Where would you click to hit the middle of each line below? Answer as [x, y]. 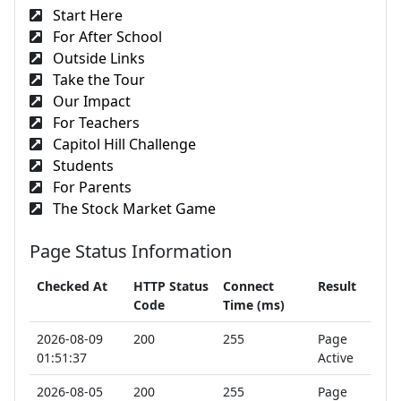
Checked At [72, 286]
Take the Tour [97, 79]
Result [337, 286]
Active [336, 357]
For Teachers [94, 122]
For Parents [90, 187]
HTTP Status [171, 286]
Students [81, 165]
